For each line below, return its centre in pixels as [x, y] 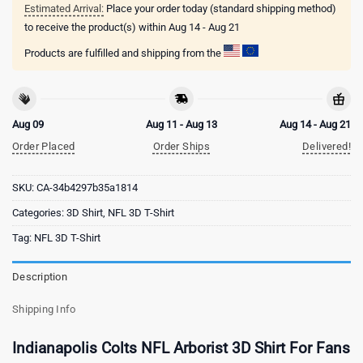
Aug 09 [28, 124]
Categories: [39, 213]
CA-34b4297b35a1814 [87, 188]
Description [40, 277]
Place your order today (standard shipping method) [220, 9]
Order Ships [181, 146]
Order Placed [44, 146]
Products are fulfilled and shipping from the [124, 53]
